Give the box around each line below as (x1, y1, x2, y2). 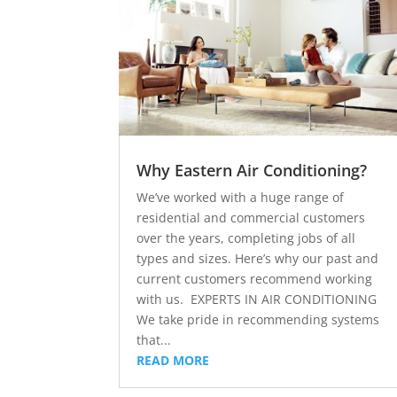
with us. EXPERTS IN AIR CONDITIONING (136, 290, 378, 307)
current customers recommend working (136, 269, 373, 287)
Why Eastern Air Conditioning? (136, 159, 368, 181)
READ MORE (136, 351, 210, 369)
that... (136, 331, 172, 348)
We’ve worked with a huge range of (136, 188, 345, 206)
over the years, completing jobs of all (136, 229, 356, 246)
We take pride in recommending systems (136, 310, 380, 328)
